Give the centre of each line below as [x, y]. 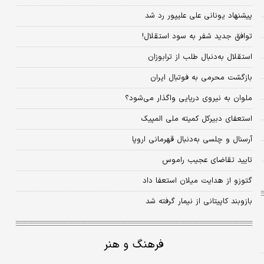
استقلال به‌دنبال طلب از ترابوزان [200, 57]
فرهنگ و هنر [134, 245]
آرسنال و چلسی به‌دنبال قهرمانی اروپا [192, 140]
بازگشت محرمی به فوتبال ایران [201, 78]
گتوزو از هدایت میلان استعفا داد [197, 181]
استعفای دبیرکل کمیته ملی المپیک [196, 119]
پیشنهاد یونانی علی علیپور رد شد [198, 16]
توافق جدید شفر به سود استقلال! [197, 37]
